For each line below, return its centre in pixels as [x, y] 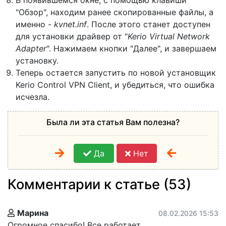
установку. [37, 60]
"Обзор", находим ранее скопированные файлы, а [115, 12]
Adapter [31, 48]
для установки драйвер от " [72, 36]
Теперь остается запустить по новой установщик [116, 72]
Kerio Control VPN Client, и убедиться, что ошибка [115, 84]
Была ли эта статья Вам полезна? [113, 122]
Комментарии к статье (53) [99, 184]
